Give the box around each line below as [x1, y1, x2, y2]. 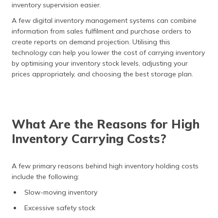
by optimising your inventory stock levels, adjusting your [12, 59, 188, 68]
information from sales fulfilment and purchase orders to [12, 27, 191, 36]
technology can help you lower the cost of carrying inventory [12, 48, 205, 57]
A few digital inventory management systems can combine [12, 16, 197, 25]
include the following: [12, 172, 79, 181]
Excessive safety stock [24, 203, 97, 212]
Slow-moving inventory [24, 188, 97, 197]
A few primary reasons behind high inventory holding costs [12, 162, 199, 170]
